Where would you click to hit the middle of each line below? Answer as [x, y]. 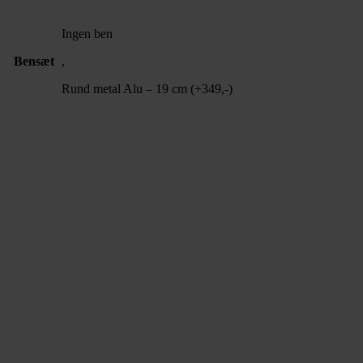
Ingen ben [87, 33]
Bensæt [34, 61]
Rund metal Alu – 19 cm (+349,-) [147, 88]
